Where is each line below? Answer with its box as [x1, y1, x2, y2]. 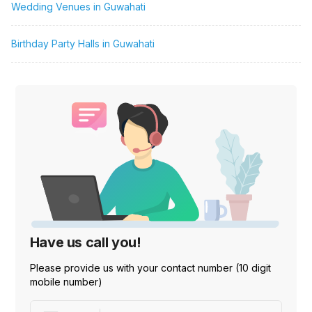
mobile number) [29, 276, 102, 288]
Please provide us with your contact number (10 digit [29, 262, 271, 274]
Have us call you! [29, 234, 141, 251]
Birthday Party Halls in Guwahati [11, 38, 155, 50]
